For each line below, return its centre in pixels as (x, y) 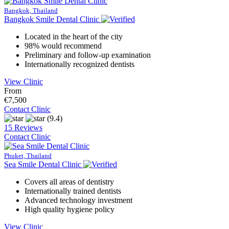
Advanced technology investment (78, 200)
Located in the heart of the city (74, 37)
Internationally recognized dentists (79, 64)
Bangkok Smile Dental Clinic (52, 19)
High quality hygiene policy (70, 210)
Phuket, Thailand (28, 156)
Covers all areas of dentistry (69, 182)
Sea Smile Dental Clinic (43, 165)
